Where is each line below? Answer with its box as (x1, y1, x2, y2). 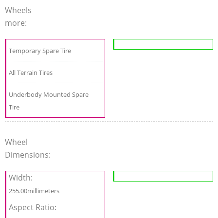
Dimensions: (5, 149, 53, 160)
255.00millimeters (9, 186, 59, 195)
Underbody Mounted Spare (9, 90, 89, 99)
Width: (9, 172, 35, 183)
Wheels (5, 4, 32, 16)
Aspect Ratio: (9, 201, 58, 213)
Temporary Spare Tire (9, 46, 71, 55)
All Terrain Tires (9, 68, 53, 77)
